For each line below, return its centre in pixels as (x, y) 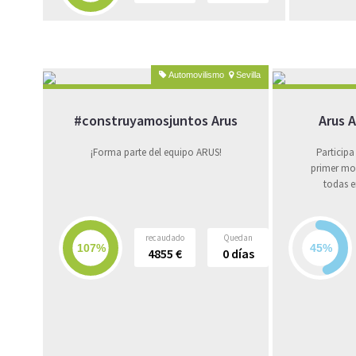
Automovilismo (197, 75)
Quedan (238, 238)
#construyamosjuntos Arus (156, 121)
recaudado (165, 238)
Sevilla (247, 75)
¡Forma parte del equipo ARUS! (156, 153)
